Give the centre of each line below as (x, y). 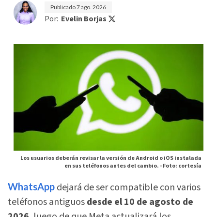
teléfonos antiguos (46, 202)
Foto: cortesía (182, 166)
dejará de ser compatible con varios (128, 187)
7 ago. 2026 (91, 7)
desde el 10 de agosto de (139, 202)
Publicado (63, 7)
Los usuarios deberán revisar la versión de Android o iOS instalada (111, 158)
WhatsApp (31, 186)
